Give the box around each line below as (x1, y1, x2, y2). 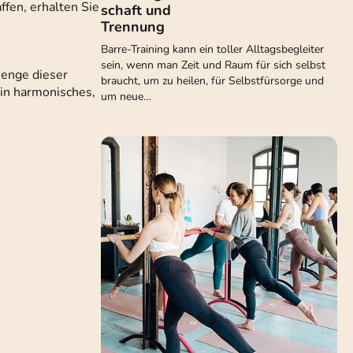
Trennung (101, 17, 165, 36)
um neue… (101, 89, 151, 104)
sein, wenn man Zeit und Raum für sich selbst (101, 58, 325, 72)
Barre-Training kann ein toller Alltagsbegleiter (101, 42, 324, 57)
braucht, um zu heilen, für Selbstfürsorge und (101, 73, 324, 88)
